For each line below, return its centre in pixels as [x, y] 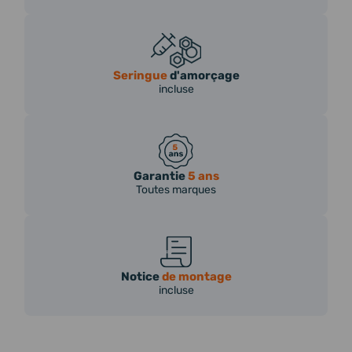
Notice [141, 276]
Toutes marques [176, 189]
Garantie [160, 176]
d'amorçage [203, 75]
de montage [196, 276]
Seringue [140, 75]
